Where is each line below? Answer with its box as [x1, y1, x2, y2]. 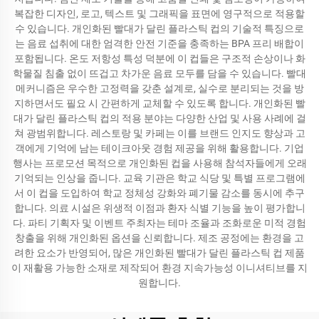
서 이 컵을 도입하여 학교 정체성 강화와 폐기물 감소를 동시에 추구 [14, 187, 305, 199]
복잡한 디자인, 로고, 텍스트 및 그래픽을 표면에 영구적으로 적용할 [14, 8, 305, 19]
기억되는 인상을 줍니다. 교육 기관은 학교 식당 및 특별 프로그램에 [14, 172, 305, 184]
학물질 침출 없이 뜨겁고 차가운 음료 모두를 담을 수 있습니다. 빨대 [13, 68, 306, 79]
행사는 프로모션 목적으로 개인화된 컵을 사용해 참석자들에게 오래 [12, 157, 307, 169]
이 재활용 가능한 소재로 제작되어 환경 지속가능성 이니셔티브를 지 [11, 262, 308, 273]
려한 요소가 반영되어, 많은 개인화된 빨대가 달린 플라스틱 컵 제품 [14, 247, 305, 258]
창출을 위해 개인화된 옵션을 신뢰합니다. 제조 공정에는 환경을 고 [15, 232, 304, 244]
